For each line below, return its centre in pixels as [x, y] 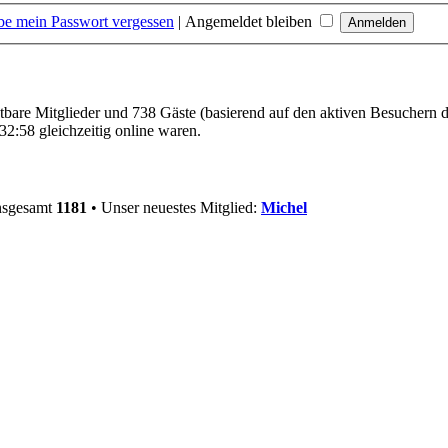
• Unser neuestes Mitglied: [174, 208]
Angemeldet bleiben [250, 21]
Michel [284, 208]
